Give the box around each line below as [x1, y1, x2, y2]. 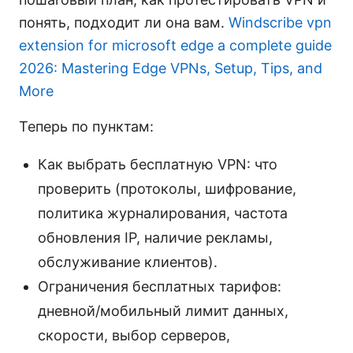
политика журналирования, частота [38, 204, 288, 221]
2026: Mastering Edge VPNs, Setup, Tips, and [19, 59, 322, 76]
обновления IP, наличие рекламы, [38, 229, 273, 246]
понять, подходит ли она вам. [19, 13, 229, 31]
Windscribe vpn [229, 13, 332, 31]
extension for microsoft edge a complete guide [19, 36, 332, 54]
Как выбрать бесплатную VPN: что [38, 155, 277, 173]
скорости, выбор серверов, [38, 326, 230, 344]
